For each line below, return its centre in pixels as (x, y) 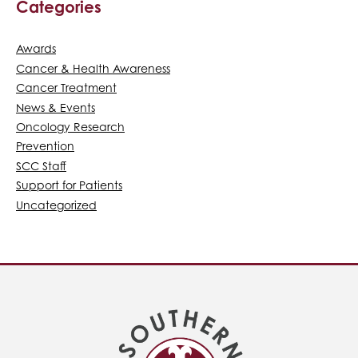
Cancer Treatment (66, 88)
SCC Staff (41, 165)
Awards (36, 49)
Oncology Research (70, 127)
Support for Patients (69, 185)
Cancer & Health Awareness (93, 68)
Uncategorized (56, 205)
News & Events (56, 107)
